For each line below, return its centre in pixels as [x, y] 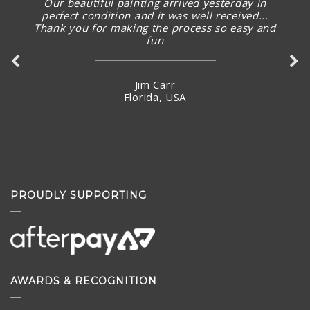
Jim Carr [155, 84]
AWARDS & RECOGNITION [84, 281]
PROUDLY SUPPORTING [79, 195]
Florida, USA [155, 97]
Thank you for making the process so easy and [155, 27]
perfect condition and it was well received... [155, 15]
